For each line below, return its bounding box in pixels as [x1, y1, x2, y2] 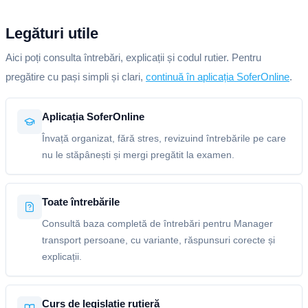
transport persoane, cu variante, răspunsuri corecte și [42, 234, 275, 245]
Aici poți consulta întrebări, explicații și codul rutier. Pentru [5, 52, 261, 63]
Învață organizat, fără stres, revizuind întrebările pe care [42, 133, 286, 144]
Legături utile [5, 25, 98, 42]
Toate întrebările [42, 196, 120, 208]
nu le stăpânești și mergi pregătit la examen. [42, 149, 234, 160]
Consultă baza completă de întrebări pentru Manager [42, 218, 273, 229]
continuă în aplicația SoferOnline [146, 71, 289, 82]
